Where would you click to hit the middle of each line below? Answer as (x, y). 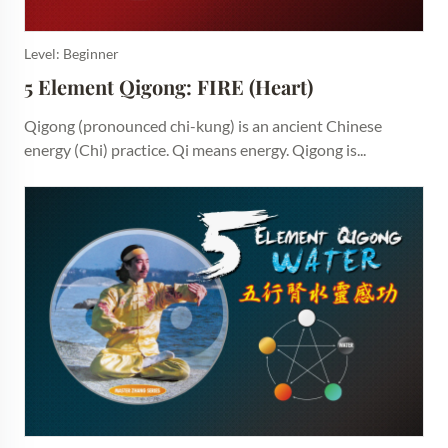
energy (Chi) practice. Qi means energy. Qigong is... (195, 149)
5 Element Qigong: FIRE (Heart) (168, 86)
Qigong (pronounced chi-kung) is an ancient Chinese (203, 125)
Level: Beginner (71, 53)
